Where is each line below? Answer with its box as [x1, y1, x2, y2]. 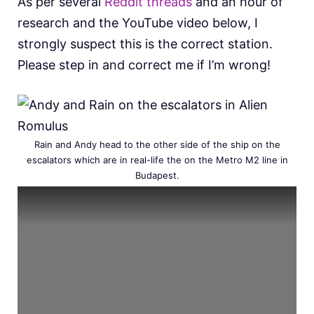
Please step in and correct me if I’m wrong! [18, 57, 271, 72]
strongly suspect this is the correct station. [18, 36, 273, 51]
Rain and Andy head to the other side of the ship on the [34, 138, 280, 150]
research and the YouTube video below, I [18, 15, 258, 30]
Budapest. [135, 169, 179, 181]
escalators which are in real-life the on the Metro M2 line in [26, 153, 288, 165]
